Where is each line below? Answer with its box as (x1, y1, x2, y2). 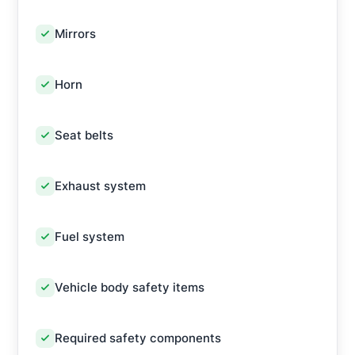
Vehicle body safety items (55, 280, 204, 295)
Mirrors (55, 26, 96, 41)
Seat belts (55, 128, 113, 143)
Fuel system (55, 229, 124, 244)
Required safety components (55, 330, 221, 345)
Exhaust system (55, 178, 146, 193)
